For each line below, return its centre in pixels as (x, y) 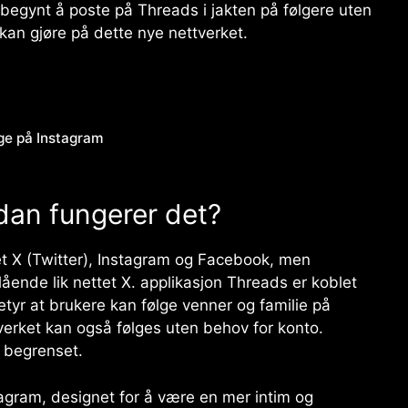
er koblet (322, 283)
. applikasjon (179, 283)
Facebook (234, 260)
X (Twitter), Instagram (91, 260)
